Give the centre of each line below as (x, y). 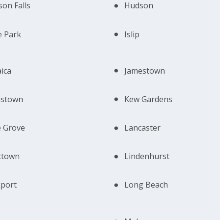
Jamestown (145, 70)
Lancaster (143, 128)
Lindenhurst (147, 156)
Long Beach (146, 185)
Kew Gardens (149, 99)
